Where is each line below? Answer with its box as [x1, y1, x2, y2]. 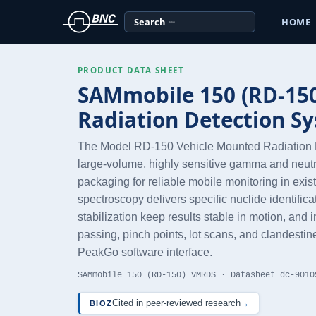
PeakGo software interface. [78, 246, 212, 258]
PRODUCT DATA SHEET [78, 65, 184, 75]
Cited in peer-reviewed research [112, 298, 241, 308]
